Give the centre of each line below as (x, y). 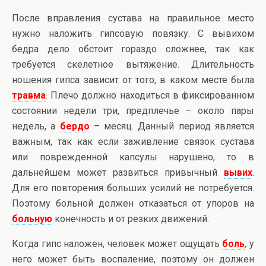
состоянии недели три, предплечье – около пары (133, 111)
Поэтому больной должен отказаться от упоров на (133, 203)
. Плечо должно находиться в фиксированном (150, 95)
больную (32, 219)
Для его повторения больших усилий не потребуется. (133, 188)
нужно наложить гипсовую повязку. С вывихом (133, 34)
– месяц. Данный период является (172, 126)
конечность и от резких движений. (131, 219)
